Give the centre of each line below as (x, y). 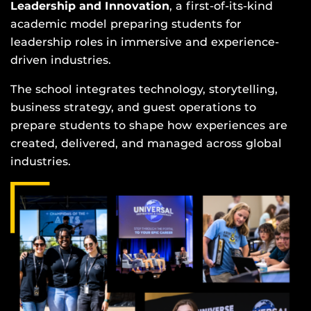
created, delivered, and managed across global (146, 144)
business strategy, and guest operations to (133, 108)
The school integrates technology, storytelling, (144, 90)
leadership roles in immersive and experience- (145, 42)
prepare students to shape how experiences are (149, 126)
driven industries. (61, 60)
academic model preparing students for (126, 24)
